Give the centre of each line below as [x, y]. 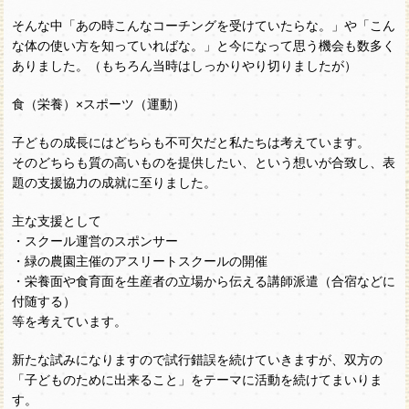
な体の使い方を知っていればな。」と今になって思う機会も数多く [204, 46]
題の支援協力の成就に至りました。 [115, 183]
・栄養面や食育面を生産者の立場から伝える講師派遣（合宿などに [204, 282]
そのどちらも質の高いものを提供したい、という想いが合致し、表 [204, 163]
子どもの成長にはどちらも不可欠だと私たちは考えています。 [191, 143]
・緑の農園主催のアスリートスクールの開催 [140, 262]
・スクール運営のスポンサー [95, 241]
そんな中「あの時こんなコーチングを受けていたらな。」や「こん [204, 26]
